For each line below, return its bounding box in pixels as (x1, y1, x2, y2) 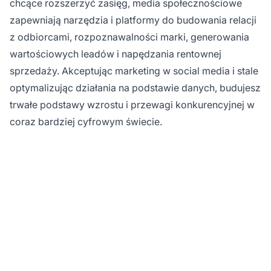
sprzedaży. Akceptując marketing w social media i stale (10, 65, 258, 77)
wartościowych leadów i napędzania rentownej (10, 48, 221, 60)
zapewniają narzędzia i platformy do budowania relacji (10, 14, 256, 27)
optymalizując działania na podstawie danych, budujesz (10, 82, 261, 94)
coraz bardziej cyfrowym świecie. (10, 116, 162, 128)
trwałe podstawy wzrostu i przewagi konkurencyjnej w (10, 99, 255, 111)
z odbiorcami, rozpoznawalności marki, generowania (10, 31, 249, 44)
